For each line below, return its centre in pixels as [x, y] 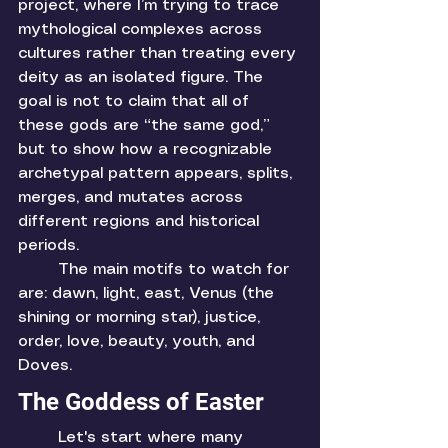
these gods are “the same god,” [146, 126]
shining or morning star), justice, [141, 318]
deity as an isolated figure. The [143, 78]
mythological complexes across [142, 30]
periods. [48, 246]
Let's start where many [38, 438]
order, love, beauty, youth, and [139, 342]
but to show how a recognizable [147, 150]
